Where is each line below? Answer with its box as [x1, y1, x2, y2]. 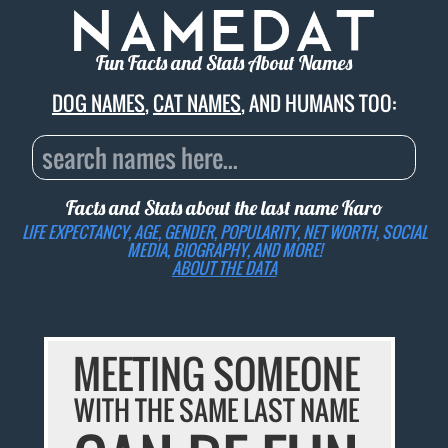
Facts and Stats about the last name [65, 195, 342, 221]
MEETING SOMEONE [72, 344, 360, 403]
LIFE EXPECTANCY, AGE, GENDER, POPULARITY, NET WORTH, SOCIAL [21, 219, 427, 244]
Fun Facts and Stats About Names [96, 50, 352, 76]
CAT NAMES [153, 88, 241, 119]
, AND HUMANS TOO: [241, 88, 396, 119]
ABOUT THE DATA [171, 255, 277, 280]
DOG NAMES [52, 88, 145, 119]
